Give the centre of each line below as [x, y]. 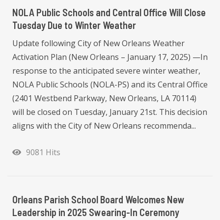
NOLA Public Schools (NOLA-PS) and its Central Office [110, 84]
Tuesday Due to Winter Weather [74, 25]
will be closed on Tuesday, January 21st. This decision [110, 112]
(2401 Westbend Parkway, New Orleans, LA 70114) [104, 98]
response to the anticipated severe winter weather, [106, 70]
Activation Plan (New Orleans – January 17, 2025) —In [110, 57]
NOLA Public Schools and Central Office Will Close [109, 12]
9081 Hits [41, 152]
